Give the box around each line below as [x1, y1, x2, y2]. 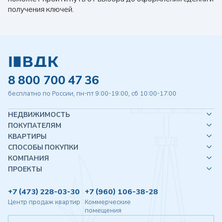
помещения [85, 207, 121, 215]
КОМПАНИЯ [8, 154, 49, 163]
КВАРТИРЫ [8, 132, 47, 141]
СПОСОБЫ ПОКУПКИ [8, 143, 78, 152]
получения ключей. [8, 5, 74, 14]
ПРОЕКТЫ [8, 165, 42, 173]
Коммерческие [85, 198, 131, 206]
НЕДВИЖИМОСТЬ [8, 110, 70, 119]
